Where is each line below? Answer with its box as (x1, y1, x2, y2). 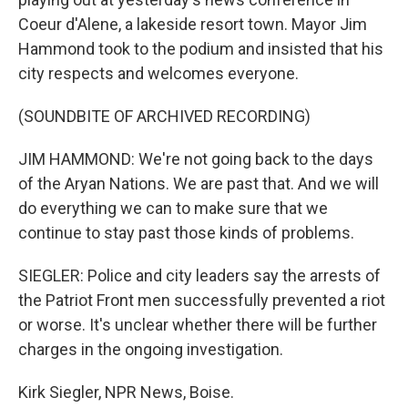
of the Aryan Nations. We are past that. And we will (18, 173, 379, 193)
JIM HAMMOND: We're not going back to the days (18, 148, 373, 168)
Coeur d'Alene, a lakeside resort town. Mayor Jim (18, 14, 367, 34)
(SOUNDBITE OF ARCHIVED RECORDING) (18, 106, 311, 126)
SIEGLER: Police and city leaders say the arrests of (18, 265, 381, 285)
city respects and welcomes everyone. (18, 63, 299, 83)
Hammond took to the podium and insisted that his (18, 38, 383, 58)
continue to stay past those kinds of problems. (18, 222, 354, 242)
